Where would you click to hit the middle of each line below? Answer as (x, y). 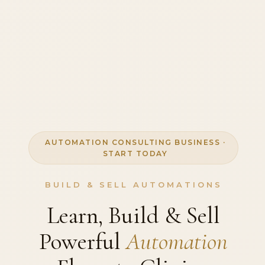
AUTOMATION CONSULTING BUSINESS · (135, 143)
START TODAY (135, 154)
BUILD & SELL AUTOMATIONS (133, 185)
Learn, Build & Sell (134, 216)
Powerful (83, 242)
